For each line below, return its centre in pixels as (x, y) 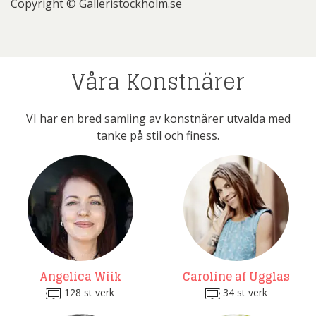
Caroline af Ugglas (236, 276)
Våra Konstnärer (158, 82)
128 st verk (88, 292)
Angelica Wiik (80, 276)
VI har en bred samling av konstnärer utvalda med (158, 119)
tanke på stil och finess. (158, 135)
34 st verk (244, 292)
